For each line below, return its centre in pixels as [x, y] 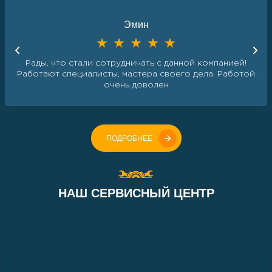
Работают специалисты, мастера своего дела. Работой [136, 74]
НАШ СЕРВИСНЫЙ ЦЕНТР [136, 193]
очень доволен [136, 85]
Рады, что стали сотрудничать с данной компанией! [136, 63]
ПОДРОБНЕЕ [129, 138]
